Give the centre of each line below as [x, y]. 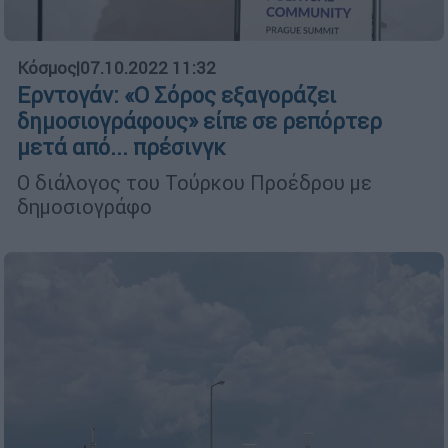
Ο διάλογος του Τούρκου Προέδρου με [194, 183]
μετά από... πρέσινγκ [121, 148]
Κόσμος [46, 68]
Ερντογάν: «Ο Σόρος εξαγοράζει [176, 96]
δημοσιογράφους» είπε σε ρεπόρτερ [199, 122]
